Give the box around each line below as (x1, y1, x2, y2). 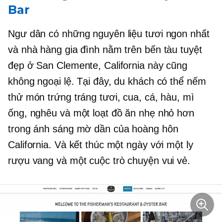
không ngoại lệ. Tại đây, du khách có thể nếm (8, 75, 206, 87)
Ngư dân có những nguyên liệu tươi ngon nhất (8, 28, 210, 39)
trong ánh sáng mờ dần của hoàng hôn (8, 123, 178, 134)
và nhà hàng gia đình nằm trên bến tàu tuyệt (8, 44, 202, 55)
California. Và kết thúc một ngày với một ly (8, 139, 193, 150)
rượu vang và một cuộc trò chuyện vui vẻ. (8, 155, 190, 166)
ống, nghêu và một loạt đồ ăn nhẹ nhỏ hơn (8, 107, 194, 118)
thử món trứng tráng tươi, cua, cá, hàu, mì (8, 91, 194, 103)
